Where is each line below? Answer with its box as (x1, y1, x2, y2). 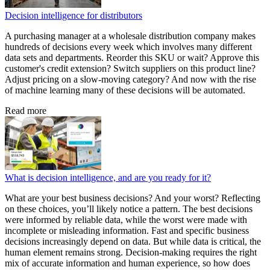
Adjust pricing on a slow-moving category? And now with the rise (5, 74, 256, 84)
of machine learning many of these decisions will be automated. (5, 84, 245, 95)
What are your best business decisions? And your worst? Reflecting (5, 192, 260, 203)
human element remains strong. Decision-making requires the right (5, 246, 257, 257)
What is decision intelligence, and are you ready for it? (5, 172, 211, 183)
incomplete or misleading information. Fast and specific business (5, 225, 249, 236)
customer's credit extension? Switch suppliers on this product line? (5, 63, 256, 74)
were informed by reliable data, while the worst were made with (5, 214, 247, 225)
